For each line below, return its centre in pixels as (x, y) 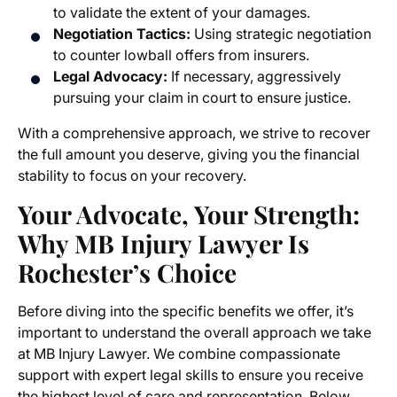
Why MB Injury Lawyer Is (163, 244)
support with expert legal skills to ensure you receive (191, 375)
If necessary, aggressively (254, 77)
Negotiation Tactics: (122, 34)
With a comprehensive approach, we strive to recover (194, 133)
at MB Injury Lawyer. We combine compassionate (179, 354)
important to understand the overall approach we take (195, 333)
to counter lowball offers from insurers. (181, 55)
